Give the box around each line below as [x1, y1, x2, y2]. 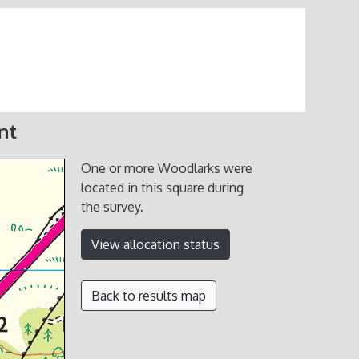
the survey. [81, 199, 144, 215]
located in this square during [81, 179, 244, 196]
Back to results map [91, 288, 207, 304]
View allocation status [91, 236, 220, 252]
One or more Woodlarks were [81, 160, 253, 176]
